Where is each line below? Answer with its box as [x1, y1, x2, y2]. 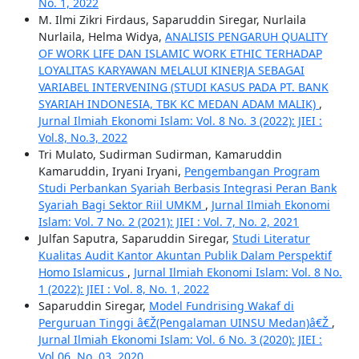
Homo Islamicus [38, 264, 127, 280]
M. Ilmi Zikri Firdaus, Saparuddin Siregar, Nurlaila [38, 12, 306, 28]
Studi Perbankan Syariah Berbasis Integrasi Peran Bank [38, 180, 337, 196]
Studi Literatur [232, 231, 310, 247]
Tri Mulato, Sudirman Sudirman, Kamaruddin [38, 147, 282, 163]
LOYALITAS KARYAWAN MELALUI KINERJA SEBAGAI [38, 63, 305, 79]
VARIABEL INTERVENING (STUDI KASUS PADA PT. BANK [38, 79, 329, 95]
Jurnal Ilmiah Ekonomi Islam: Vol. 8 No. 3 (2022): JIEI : [38, 113, 322, 129]
